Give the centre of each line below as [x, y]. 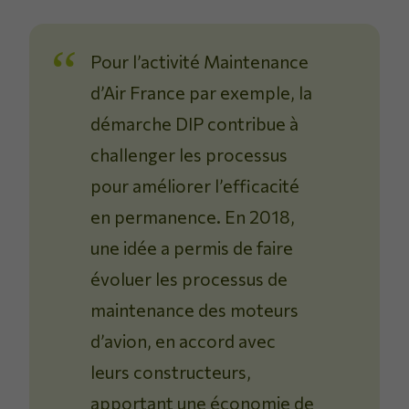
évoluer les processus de [189, 278]
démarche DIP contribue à [195, 123]
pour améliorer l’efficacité [195, 185]
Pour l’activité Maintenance [200, 61]
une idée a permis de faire [192, 247]
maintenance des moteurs [195, 309]
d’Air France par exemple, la [202, 92]
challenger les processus [189, 154]
